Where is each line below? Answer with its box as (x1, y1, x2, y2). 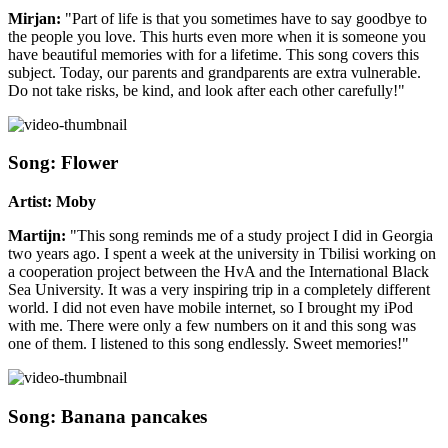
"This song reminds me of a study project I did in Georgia (66, 227, 433, 245)
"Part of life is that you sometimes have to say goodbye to (61, 9, 427, 27)
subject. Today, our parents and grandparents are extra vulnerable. (8, 63, 421, 81)
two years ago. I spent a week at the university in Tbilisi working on (8, 245, 436, 263)
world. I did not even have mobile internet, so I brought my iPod (8, 299, 413, 317)
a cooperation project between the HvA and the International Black (8, 263, 429, 281)
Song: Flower (8, 152, 118, 174)
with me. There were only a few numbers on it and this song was (8, 317, 416, 335)
